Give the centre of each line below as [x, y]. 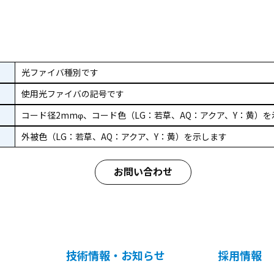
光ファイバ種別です [60, 72]
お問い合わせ [143, 172]
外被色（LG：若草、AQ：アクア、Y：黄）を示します [124, 137]
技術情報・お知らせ [115, 255]
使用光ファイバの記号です [73, 94]
